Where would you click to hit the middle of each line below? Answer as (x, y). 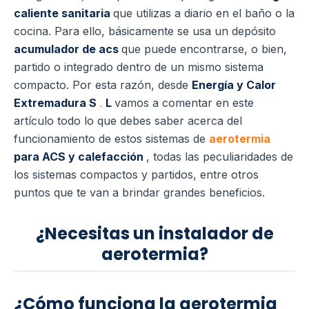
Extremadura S (57, 103)
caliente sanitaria (63, 13)
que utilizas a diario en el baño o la (204, 13)
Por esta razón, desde (132, 85)
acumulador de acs (68, 49)
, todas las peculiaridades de (220, 157)
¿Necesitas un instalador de (154, 234)
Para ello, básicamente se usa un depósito (165, 31)
